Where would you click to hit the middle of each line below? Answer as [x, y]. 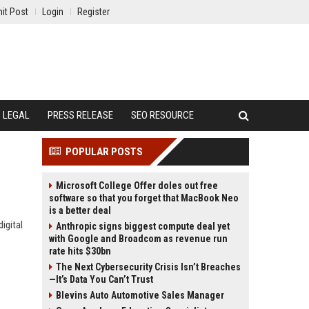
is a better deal [80, 210]
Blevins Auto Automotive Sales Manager [140, 295]
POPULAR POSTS [104, 152]
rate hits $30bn [80, 251]
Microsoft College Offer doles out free [137, 186]
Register [93, 12]
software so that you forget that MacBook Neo [144, 198]
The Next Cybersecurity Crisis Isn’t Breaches [148, 267]
